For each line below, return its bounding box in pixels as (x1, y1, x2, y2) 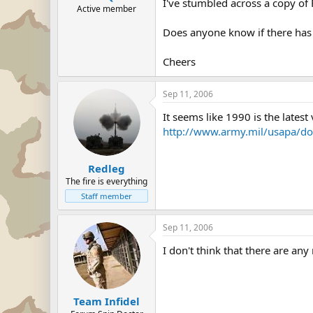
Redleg (88, 161, 125, 175)
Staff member (81, 190, 132, 201)
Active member (77, 2, 136, 15)
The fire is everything (66, 175, 147, 187)
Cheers (163, 54, 196, 68)
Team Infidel (73, 294, 140, 308)
